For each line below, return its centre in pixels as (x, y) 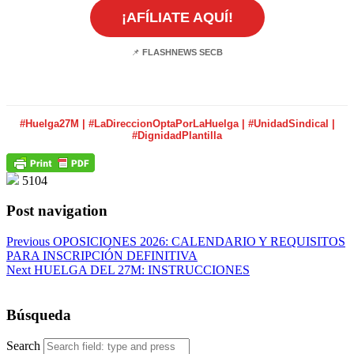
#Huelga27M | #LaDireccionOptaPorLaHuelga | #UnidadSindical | (177, 123)
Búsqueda (39, 314)
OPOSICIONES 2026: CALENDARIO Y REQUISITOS (199, 242)
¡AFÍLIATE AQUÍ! (177, 17)
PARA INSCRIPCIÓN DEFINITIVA (102, 256)
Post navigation (57, 211)
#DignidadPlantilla (177, 135)
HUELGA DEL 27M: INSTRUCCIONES (142, 270)
